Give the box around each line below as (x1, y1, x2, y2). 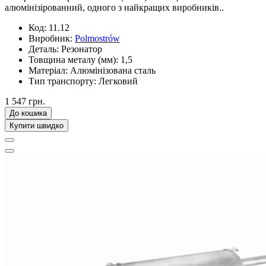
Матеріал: (28, 65, 68, 75)
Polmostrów (75, 33, 120, 43)
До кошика (9, 108, 47, 118)
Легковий (99, 75, 138, 86)
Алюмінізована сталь (70, 65, 156, 75)
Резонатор (61, 43, 102, 54)
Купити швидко (9, 121, 64, 130)
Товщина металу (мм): (28, 54, 118, 65)
